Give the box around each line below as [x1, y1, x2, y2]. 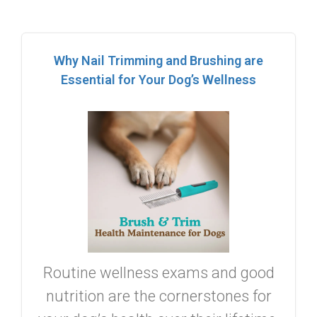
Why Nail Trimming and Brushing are [54, 52, 263, 68]
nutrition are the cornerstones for [45, 287, 272, 305]
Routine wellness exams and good [42, 263, 275, 282]
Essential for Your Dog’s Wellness [61, 71, 256, 87]
